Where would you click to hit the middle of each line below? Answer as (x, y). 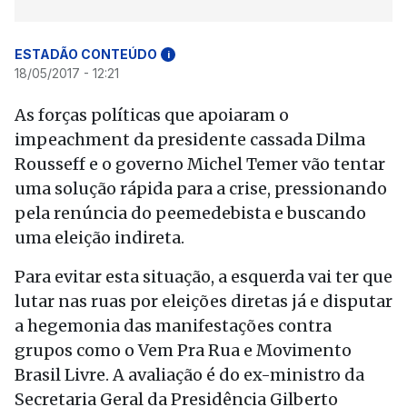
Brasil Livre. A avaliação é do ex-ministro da (189, 375)
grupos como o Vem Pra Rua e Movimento (183, 350)
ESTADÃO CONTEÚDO (86, 54)
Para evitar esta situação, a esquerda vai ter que (203, 277)
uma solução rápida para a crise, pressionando (201, 189)
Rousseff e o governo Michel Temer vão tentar (200, 164)
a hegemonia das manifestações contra (173, 326)
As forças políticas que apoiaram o (152, 115)
